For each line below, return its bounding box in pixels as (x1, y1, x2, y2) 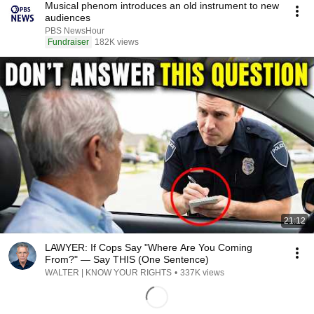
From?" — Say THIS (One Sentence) (45, 254, 209, 265)
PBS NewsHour (45, 26, 104, 36)
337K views (180, 268, 224, 278)
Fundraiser (48, 37, 89, 47)
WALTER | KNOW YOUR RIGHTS (45, 268, 172, 278)
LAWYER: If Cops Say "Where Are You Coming (45, 242, 252, 253)
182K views (95, 37, 139, 47)
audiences (45, 12, 90, 23)
